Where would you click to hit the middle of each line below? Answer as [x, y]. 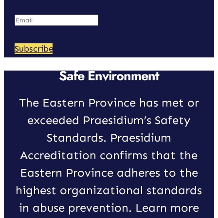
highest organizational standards [109, 190]
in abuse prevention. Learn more [109, 208]
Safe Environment [109, 76]
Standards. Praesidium [109, 138]
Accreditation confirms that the [109, 155]
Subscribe [34, 49]
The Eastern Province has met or [109, 103]
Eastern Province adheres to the [109, 173]
